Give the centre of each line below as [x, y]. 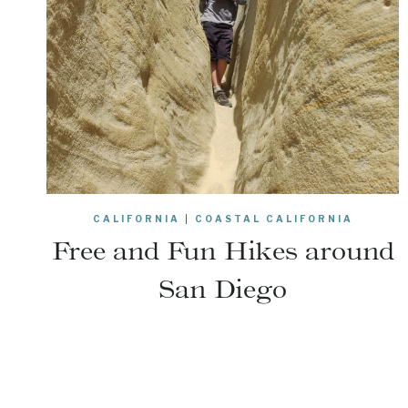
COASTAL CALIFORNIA [274, 219]
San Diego [223, 289]
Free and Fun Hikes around [223, 251]
